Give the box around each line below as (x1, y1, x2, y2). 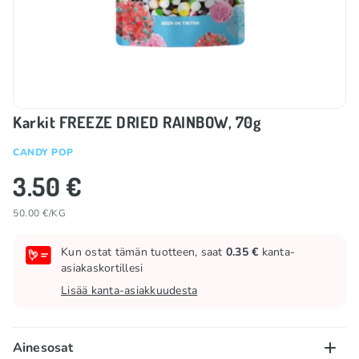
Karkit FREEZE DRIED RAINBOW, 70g (13, 111, 260, 133)
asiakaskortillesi (61, 260, 143, 276)
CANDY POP (13, 146, 74, 159)
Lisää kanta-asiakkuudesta (61, 283, 198, 299)
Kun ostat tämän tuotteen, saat (61, 244, 226, 260)
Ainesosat (13, 339, 74, 357)
